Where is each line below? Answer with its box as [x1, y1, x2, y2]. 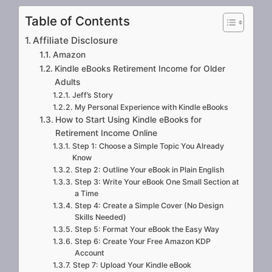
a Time [74, 189, 98, 199]
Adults [54, 77, 80, 87]
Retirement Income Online [55, 128, 157, 138]
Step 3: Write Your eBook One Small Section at [74, 177, 239, 187]
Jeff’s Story [72, 90, 113, 100]
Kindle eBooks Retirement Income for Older [54, 64, 225, 74]
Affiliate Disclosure [33, 35, 118, 47]
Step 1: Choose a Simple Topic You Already [72, 141, 224, 151]
